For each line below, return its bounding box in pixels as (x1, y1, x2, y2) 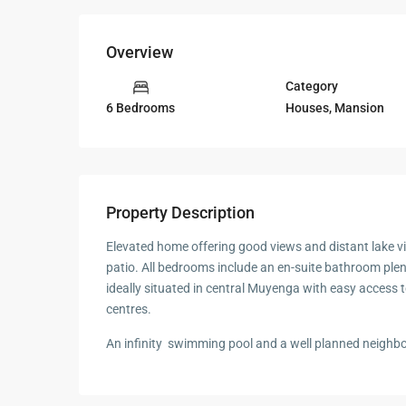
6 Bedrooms (106, 101, 175, 116)
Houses (285, 100, 330, 115)
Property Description (106, 203, 255, 223)
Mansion (334, 100, 385, 115)
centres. (106, 302, 151, 317)
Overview (106, 43, 173, 63)
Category (285, 78, 339, 93)
